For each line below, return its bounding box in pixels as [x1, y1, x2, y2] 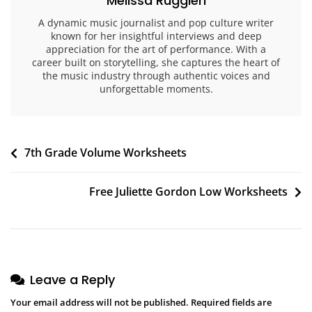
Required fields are [191, 296, 272, 309]
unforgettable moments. [99, 82, 213, 96]
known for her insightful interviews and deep [50, 29, 262, 43]
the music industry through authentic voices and [42, 69, 270, 83]
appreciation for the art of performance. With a [46, 42, 266, 56]
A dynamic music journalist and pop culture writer [38, 16, 274, 30]
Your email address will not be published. [10, 296, 189, 309]
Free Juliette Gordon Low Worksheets [89, 184, 288, 200]
